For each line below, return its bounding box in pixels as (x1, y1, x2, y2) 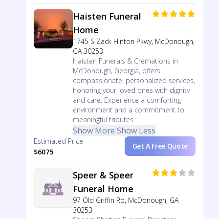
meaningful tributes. (72, 115, 135, 124)
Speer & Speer (72, 169, 133, 181)
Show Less (116, 125, 155, 136)
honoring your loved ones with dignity (72, 86, 190, 95)
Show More (72, 125, 115, 136)
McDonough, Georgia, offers (72, 66, 160, 75)
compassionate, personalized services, (72, 76, 195, 85)
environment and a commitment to (72, 105, 184, 114)
